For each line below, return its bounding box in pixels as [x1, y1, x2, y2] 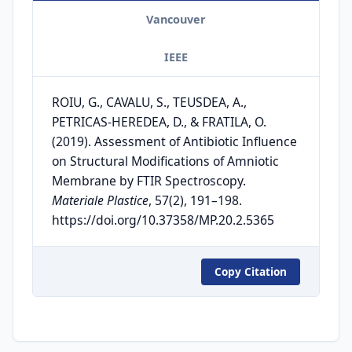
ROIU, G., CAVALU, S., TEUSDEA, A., [52, 93, 247, 112]
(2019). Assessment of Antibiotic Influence [52, 133, 297, 151]
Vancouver [146, 11, 206, 27]
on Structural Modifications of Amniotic [52, 152, 279, 170]
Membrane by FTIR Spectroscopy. [52, 172, 246, 190]
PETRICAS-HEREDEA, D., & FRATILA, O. [52, 113, 266, 131]
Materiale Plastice [52, 192, 148, 210]
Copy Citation [214, 264, 287, 280]
